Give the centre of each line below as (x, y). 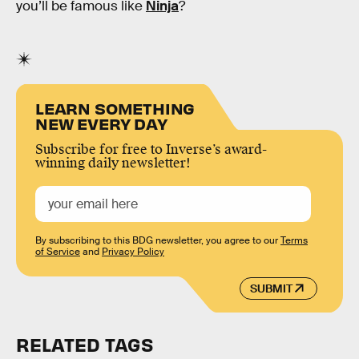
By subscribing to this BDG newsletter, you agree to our (158, 241)
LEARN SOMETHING (115, 108)
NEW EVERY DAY (101, 123)
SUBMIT (271, 288)
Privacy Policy (133, 252)
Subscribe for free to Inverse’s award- (151, 150)
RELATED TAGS (85, 345)
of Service (58, 252)
